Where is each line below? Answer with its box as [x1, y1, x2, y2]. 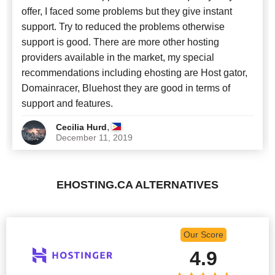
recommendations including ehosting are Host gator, [21, 67, 247, 78]
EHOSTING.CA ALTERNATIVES [56, 178, 219, 191]
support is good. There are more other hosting [21, 36, 219, 47]
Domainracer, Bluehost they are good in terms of [21, 82, 230, 93]
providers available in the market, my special [21, 52, 214, 63]
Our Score [183, 230, 223, 240]
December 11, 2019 [56, 132, 133, 142]
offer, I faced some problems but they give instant [21, 6, 232, 17]
